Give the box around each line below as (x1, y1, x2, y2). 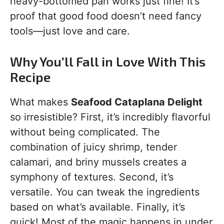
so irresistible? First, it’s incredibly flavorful (10, 111, 210, 123)
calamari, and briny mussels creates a (10, 156, 186, 168)
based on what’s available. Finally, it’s (10, 201, 185, 213)
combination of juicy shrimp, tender (10, 141, 177, 153)
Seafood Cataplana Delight (71, 96, 202, 108)
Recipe (10, 69, 50, 85)
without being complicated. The (10, 126, 160, 138)
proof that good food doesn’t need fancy (10, 10, 201, 22)
